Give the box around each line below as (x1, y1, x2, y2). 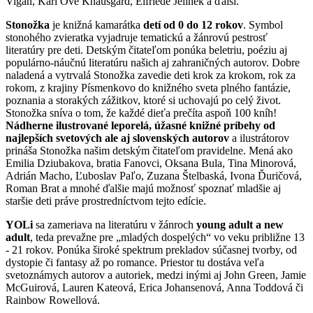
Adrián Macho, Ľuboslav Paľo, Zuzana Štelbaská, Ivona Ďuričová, (6, 169, 302, 182)
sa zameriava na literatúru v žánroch (33, 218, 196, 231)
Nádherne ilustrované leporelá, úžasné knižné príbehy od (6, 119, 275, 131)
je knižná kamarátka (52, 18, 143, 31)
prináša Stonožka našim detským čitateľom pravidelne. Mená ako (6, 144, 293, 156)
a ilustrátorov (229, 131, 289, 144)
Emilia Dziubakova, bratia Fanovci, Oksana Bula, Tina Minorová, (6, 156, 296, 169)
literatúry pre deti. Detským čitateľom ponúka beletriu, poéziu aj (6, 43, 287, 56)
